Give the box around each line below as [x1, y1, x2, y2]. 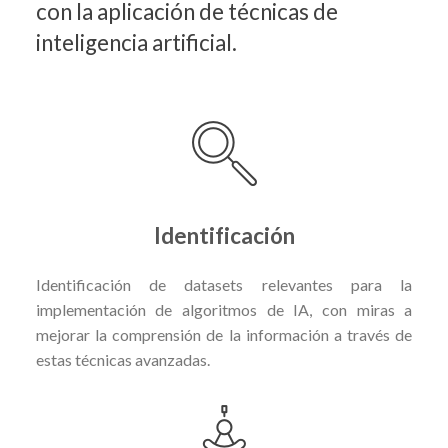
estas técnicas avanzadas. [35, 350, 210, 370]
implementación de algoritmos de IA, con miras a [35, 300, 413, 320]
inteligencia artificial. [35, 29, 237, 57]
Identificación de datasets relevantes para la [35, 275, 413, 295]
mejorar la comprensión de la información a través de [35, 325, 413, 345]
